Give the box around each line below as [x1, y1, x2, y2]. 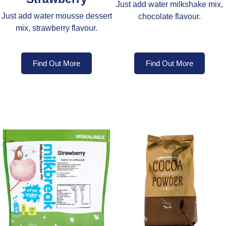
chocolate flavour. [138, 12, 201, 21]
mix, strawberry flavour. [16, 23, 97, 32]
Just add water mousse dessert [1, 11, 112, 20]
